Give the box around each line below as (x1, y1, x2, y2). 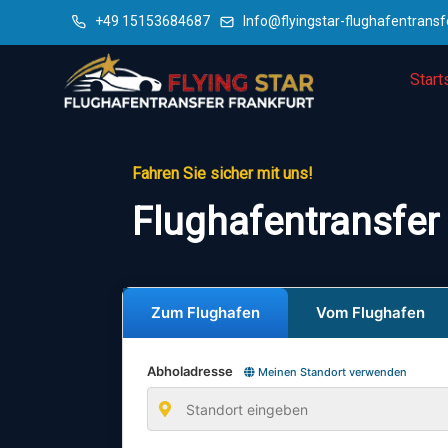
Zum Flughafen (151, 303, 260, 322)
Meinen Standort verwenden (255, 365, 407, 379)
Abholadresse (147, 363, 236, 379)
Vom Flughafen (316, 303, 425, 322)
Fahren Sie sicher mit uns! (132, 164, 313, 183)
